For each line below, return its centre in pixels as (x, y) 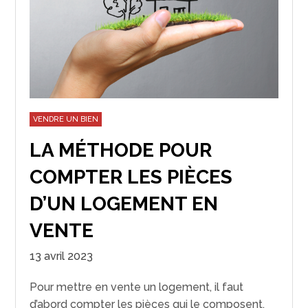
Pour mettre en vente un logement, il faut (137, 287)
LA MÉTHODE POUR (121, 150)
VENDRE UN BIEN (66, 119)
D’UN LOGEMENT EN (124, 203)
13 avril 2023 (62, 256)
